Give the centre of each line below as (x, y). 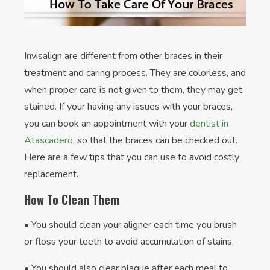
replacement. (51, 174)
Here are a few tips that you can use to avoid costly (132, 158)
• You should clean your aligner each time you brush (130, 225)
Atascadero (49, 141)
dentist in (209, 124)
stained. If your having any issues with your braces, (128, 107)
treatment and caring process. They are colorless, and (135, 73)
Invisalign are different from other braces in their (123, 56)
